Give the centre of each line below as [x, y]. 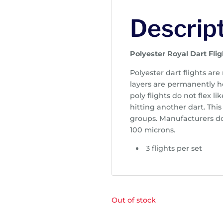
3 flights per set [174, 149]
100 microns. [153, 130]
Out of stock [134, 200]
